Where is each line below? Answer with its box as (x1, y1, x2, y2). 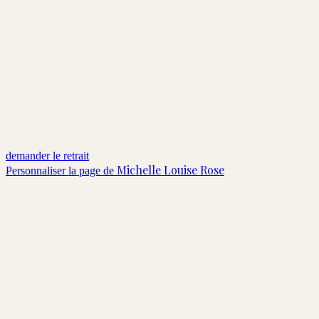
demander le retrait (6, 149, 89, 162)
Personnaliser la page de (6, 164, 117, 177)
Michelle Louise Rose (117, 162, 224, 177)
